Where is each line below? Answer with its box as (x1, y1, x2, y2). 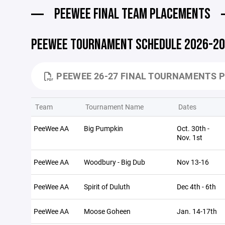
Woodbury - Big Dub (84, 157, 145, 167)
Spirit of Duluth (84, 182, 130, 191)
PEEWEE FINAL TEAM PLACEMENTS (54, 5, 210, 23)
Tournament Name (85, 102, 144, 111)
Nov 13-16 (177, 157, 209, 167)
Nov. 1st (177, 133, 202, 142)
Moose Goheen (84, 206, 131, 216)
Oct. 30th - (177, 124, 209, 133)
